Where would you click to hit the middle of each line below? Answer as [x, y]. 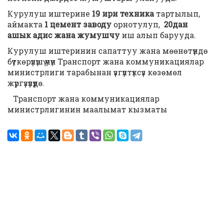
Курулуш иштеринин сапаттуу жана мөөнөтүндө [108, 51]
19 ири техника [123, 13]
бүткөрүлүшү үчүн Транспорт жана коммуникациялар [106, 61]
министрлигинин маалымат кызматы [87, 109]
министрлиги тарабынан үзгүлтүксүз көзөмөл [95, 72]
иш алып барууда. [158, 35]
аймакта [26, 24]
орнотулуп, [138, 24]
